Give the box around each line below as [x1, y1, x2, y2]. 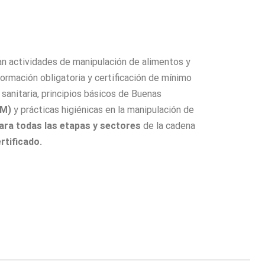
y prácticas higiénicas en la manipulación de [11, 104, 194, 116]
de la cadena [143, 120, 195, 132]
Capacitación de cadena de [44, 136, 163, 148]
